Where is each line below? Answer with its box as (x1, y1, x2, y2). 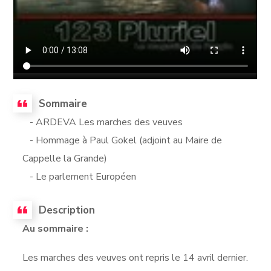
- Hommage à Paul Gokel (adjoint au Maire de (22, 133, 223, 147)
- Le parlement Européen (22, 169, 137, 183)
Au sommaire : (22, 221, 89, 235)
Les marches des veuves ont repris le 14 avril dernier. (22, 250, 249, 264)
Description (39, 203, 96, 217)
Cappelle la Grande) (22, 151, 108, 165)
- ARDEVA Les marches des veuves (22, 115, 183, 129)
